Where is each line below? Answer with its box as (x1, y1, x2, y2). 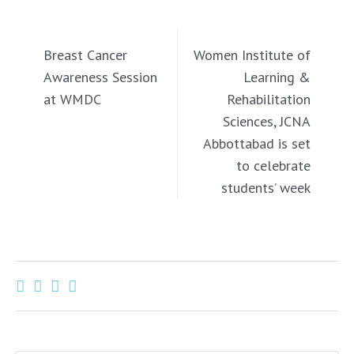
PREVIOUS (43, 32, 79, 43)
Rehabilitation (227, 90, 311, 108)
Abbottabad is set (203, 134, 311, 153)
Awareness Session (43, 68, 157, 86)
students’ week (221, 179, 311, 197)
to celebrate (236, 156, 311, 175)
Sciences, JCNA (223, 112, 311, 130)
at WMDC (43, 90, 101, 108)
